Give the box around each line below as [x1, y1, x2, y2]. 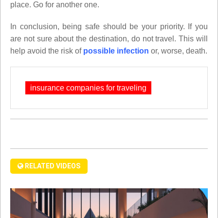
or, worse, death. [149, 46, 207, 55]
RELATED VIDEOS [23, 162, 80, 170]
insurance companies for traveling [30, 83, 146, 92]
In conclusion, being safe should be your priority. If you [10, 22, 208, 31]
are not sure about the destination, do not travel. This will [10, 34, 208, 43]
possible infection [83, 46, 149, 55]
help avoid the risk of [10, 46, 83, 55]
